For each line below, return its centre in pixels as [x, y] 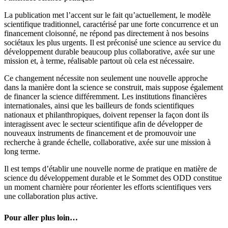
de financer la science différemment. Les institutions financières [105, 96]
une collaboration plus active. [51, 196]
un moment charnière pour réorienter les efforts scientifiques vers [108, 187]
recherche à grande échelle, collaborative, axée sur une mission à [107, 142]
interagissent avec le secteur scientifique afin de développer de [103, 124]
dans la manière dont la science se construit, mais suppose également [113, 87]
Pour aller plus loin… [41, 217]
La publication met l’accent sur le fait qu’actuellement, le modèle [107, 15]
